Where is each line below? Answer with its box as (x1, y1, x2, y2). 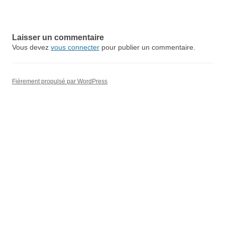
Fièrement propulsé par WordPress (12, 78, 107, 85)
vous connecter (51, 43, 99, 51)
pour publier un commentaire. (99, 43, 195, 51)
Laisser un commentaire (12, 33, 104, 42)
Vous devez (12, 43, 51, 51)
